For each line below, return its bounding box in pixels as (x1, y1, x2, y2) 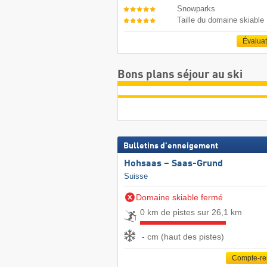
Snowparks (177, 4, 216, 14)
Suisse (123, 171, 148, 181)
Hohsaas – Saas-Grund (123, 159, 223, 169)
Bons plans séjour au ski (117, 69, 243, 81)
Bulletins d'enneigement (123, 141, 218, 150)
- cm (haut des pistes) (141, 232, 224, 242)
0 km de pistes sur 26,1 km (139, 207, 242, 217)
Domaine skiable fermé (135, 192, 223, 202)
